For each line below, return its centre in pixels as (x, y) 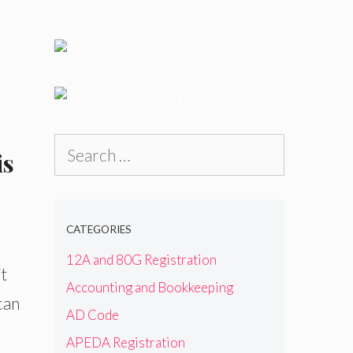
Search (73, 144)
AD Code (92, 314)
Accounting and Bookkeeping (149, 287)
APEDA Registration (125, 342)
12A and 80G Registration (141, 259)
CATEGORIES (98, 230)
